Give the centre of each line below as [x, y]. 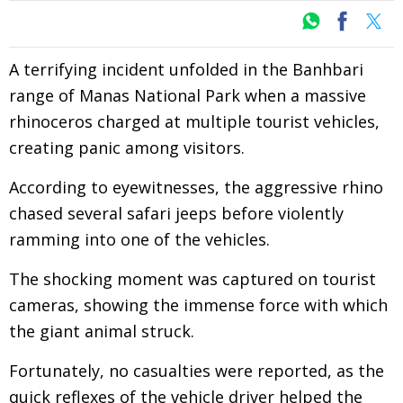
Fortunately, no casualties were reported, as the [197, 371]
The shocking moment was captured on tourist [193, 279]
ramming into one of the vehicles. [142, 239]
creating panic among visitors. [127, 148]
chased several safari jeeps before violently [176, 213]
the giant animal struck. [102, 331]
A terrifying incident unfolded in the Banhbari [186, 69]
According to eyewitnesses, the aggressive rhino [196, 187]
